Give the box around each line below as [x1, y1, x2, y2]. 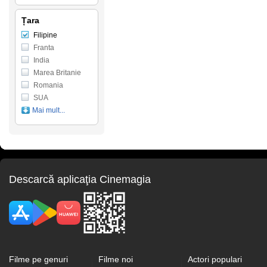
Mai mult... [32, 106, 65, 114]
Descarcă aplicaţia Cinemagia [9, 173, 151, 185]
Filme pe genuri [9, 254, 68, 264]
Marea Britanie [33, 69, 81, 77]
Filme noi [98, 254, 133, 264]
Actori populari [188, 254, 242, 264]
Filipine [33, 31, 57, 39]
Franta [33, 44, 54, 52]
